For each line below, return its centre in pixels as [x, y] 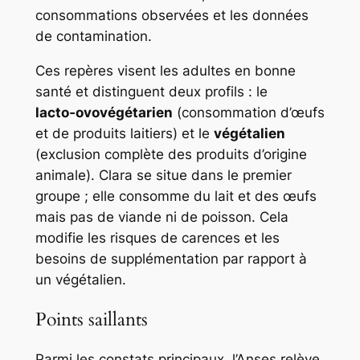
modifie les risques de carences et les [157, 237]
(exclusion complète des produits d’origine [171, 154]
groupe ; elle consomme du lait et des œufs [176, 196]
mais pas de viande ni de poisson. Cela [162, 217]
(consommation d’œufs [248, 112]
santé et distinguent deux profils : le [151, 91]
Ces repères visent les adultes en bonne [165, 70]
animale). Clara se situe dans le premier [163, 175]
